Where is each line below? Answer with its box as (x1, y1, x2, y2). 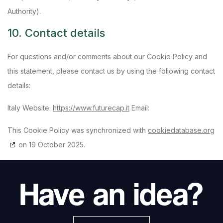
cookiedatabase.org (148, 126, 215, 134)
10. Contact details (7, 26, 105, 39)
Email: (129, 104, 149, 112)
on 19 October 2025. (16, 140, 85, 149)
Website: (20, 104, 53, 112)
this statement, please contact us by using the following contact (7, 67, 215, 75)
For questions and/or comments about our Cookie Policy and (7, 52, 207, 61)
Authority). (7, 7, 41, 15)
